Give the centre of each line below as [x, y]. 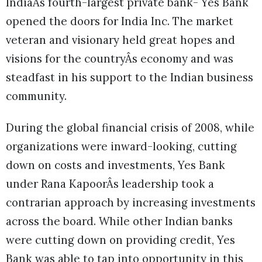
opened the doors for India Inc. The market [120, 21]
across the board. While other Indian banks [119, 221]
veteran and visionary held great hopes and [120, 39]
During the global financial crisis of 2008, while [130, 128]
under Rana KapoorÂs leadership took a [110, 184]
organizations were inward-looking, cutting [121, 146]
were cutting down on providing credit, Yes [120, 240]
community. [36, 96]
